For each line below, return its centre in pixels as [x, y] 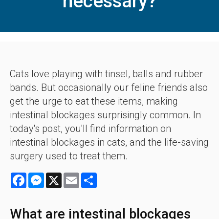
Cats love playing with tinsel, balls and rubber [106, 74]
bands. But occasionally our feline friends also [109, 87]
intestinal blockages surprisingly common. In [105, 115]
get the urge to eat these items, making [94, 101]
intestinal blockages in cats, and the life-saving [109, 142]
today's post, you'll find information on [90, 128]
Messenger [63, 176]
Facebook [44, 176]
